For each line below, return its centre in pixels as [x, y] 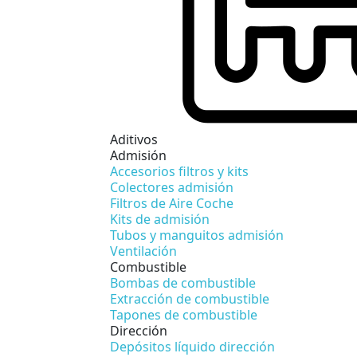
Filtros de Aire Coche [172, 203]
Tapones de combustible [184, 314]
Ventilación [143, 251]
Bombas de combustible [183, 282]
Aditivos [134, 139]
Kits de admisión [160, 219]
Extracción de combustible [190, 298]
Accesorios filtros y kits [179, 171]
